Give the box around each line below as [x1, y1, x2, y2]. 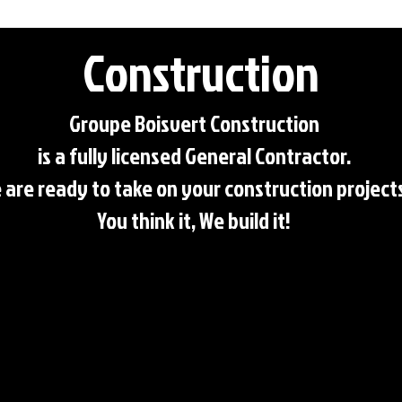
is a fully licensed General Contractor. [37, 140, 351, 171]
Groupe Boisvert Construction [68, 108, 319, 139]
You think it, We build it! [97, 205, 291, 236]
